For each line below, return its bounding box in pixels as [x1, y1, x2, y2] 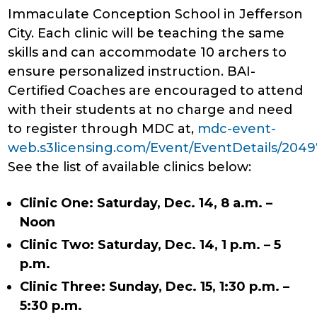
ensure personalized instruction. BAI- [8, 64, 256, 80]
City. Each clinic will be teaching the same [8, 25, 285, 42]
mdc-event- [197, 121, 277, 137]
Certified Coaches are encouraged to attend [8, 83, 304, 99]
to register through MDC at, [8, 121, 198, 137]
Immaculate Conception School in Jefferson [8, 6, 304, 23]
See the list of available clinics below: [8, 159, 252, 175]
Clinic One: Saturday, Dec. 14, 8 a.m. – [20, 195, 273, 212]
